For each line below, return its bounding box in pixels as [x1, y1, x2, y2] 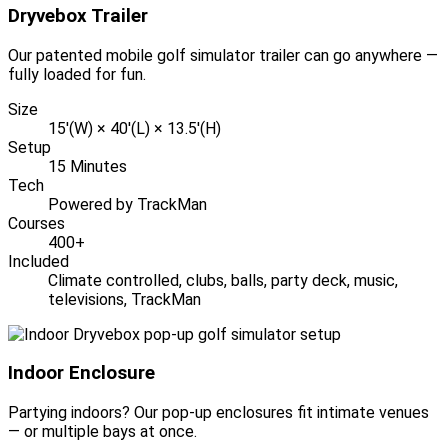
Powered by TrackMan [48, 194, 207, 214]
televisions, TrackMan [48, 289, 201, 309]
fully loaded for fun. [8, 64, 146, 84]
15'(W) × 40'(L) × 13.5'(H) [48, 118, 221, 138]
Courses [8, 213, 65, 233]
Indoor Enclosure [8, 362, 155, 385]
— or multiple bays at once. [8, 422, 197, 442]
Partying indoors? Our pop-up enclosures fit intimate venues [8, 403, 429, 423]
